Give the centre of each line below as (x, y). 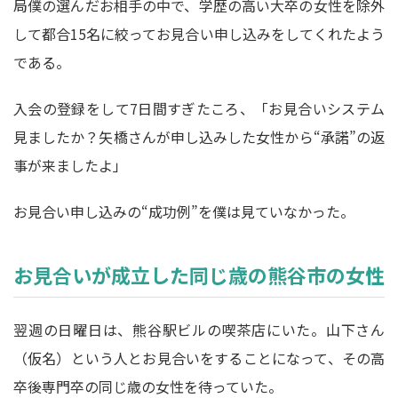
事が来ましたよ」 (70, 165)
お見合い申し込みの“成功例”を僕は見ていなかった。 (184, 211)
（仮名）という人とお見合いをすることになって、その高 (199, 358)
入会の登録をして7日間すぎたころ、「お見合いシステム (199, 108)
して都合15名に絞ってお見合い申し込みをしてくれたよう (199, 34)
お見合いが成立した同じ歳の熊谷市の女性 (199, 275)
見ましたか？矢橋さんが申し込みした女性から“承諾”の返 (199, 137)
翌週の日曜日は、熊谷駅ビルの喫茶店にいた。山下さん (199, 330)
